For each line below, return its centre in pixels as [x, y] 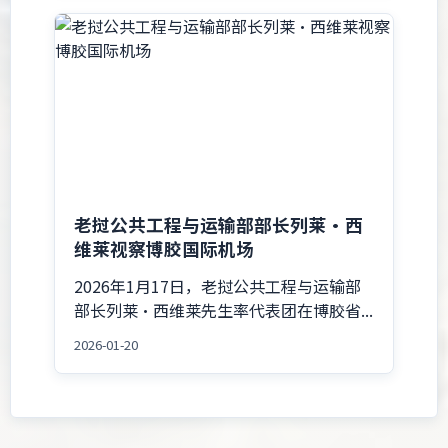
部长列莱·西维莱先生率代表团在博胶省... [224, 309]
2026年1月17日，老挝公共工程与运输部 [218, 285]
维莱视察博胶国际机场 [164, 249]
